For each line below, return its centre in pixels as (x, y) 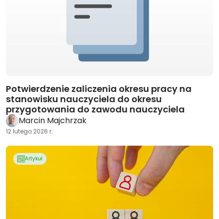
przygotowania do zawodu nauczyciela (95, 109)
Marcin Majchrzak (53, 120)
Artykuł (34, 159)
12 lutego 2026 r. (29, 131)
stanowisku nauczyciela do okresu (84, 99)
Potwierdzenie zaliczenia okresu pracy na (99, 89)
